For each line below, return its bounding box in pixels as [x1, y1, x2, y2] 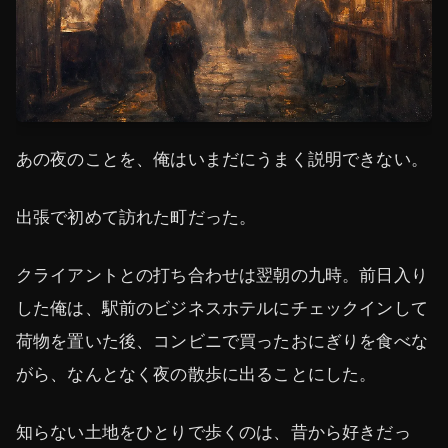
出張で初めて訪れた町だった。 [16, 206, 257, 227]
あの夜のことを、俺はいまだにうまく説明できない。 [16, 148, 428, 169]
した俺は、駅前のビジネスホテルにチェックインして [16, 297, 428, 318]
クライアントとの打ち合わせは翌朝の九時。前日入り [16, 264, 428, 285]
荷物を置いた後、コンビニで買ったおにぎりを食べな [16, 330, 428, 351]
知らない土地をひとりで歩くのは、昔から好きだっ [16, 422, 411, 443]
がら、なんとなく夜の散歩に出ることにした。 [16, 363, 377, 384]
